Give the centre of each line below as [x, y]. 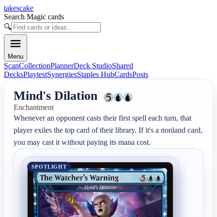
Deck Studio [93, 66]
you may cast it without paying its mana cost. [82, 142]
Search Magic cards [34, 17]
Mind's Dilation [56, 96]
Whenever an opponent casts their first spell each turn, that [103, 118]
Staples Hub [96, 74]
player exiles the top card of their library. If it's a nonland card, [108, 130]
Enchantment [34, 108]
